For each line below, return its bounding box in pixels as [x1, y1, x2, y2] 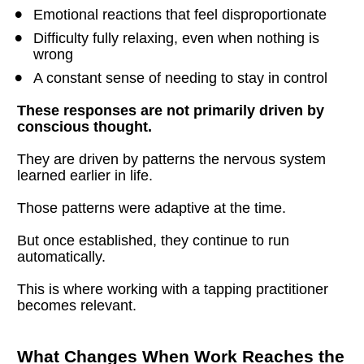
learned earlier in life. [17, 167, 154, 184]
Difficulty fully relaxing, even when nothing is [33, 29, 320, 46]
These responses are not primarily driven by [17, 102, 325, 119]
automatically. [17, 248, 106, 265]
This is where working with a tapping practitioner [17, 280, 329, 297]
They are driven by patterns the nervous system [17, 150, 327, 167]
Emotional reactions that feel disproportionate [33, 6, 327, 23]
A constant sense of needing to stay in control [33, 69, 328, 86]
